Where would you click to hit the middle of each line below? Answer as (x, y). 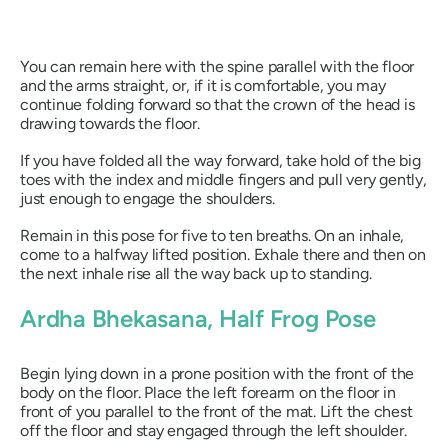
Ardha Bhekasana (114, 318)
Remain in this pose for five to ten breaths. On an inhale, (212, 235)
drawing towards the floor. (110, 123)
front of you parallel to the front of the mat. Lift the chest (216, 412)
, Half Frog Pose (291, 318)
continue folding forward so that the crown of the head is (217, 104)
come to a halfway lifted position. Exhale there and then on (223, 254)
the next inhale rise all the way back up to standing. (196, 273)
